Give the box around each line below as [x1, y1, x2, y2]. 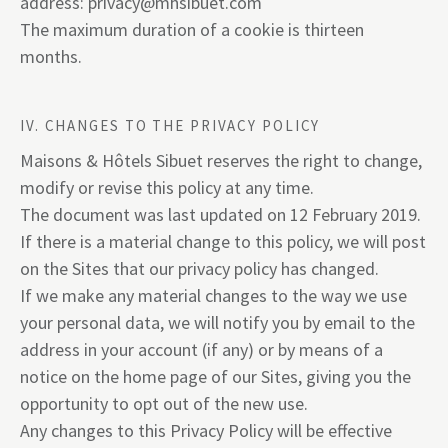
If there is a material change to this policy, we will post [20, 230, 426, 253]
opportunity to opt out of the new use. [20, 392, 308, 415]
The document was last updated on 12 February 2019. [20, 203, 421, 226]
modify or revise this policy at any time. [20, 176, 314, 199]
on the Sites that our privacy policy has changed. [20, 257, 379, 280]
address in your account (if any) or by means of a [20, 338, 383, 361]
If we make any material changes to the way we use [20, 284, 407, 307]
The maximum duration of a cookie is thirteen [20, 18, 364, 41]
